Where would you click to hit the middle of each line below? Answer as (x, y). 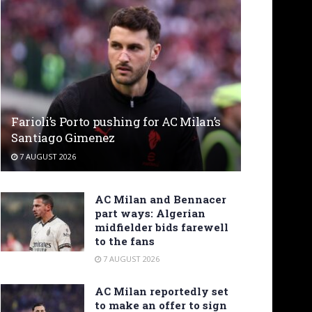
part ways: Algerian (150, 213)
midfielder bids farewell (162, 227)
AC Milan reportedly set (162, 291)
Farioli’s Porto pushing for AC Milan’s (116, 121)
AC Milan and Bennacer (161, 199)
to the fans (125, 241)
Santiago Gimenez (63, 137)
